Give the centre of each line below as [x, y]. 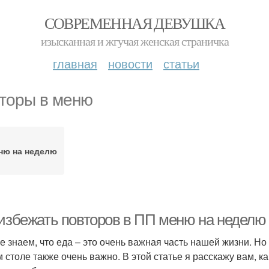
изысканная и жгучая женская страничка [134, 41]
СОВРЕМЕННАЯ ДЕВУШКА [134, 23]
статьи [181, 63]
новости [130, 63]
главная [75, 63]
